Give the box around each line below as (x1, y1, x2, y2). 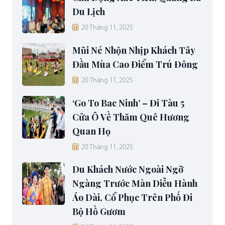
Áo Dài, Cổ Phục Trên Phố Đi (72, 191, 192, 204)
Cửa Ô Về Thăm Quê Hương (72, 111, 189, 124)
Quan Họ (72, 125, 110, 138)
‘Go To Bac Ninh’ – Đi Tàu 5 (72, 97, 184, 109)
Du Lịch (72, 6, 105, 18)
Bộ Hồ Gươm (72, 205, 126, 218)
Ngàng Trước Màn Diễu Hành (72, 177, 197, 190)
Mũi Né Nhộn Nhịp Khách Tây (72, 44, 195, 57)
